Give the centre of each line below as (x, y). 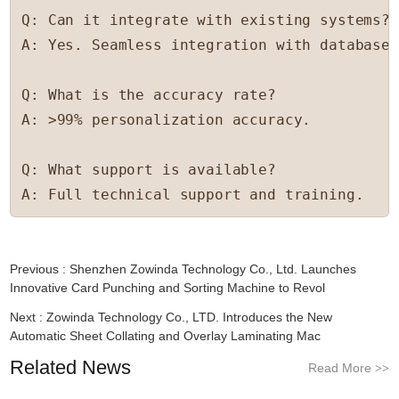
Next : (28, 318)
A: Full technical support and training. (193, 195)
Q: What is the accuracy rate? (149, 95)
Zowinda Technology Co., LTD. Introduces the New (190, 318)
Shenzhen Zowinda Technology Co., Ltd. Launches (213, 269)
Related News (71, 368)
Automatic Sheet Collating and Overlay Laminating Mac (166, 336)
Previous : (40, 269)
